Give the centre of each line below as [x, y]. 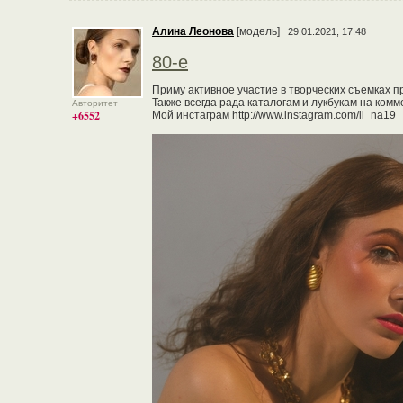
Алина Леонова [193, 31]
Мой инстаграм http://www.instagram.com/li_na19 [274, 115]
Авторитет [95, 103]
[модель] [260, 31]
